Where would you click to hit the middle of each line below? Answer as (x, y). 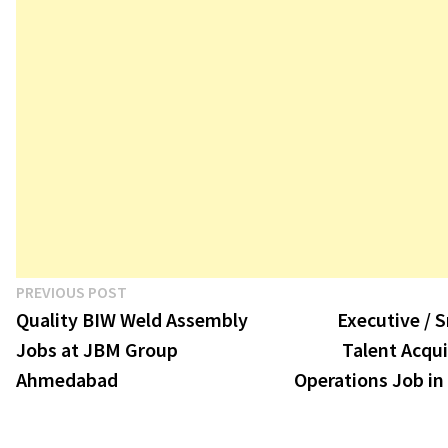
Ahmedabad (67, 379)
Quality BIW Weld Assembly (132, 319)
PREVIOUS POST (71, 291)
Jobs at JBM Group (97, 349)
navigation (79, 333)
